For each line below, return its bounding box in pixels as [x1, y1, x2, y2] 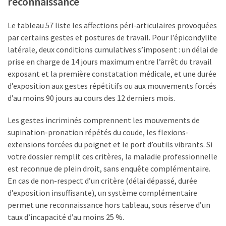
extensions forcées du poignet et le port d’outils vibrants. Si [8, 139, 212, 149]
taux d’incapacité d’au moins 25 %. [8, 211, 124, 222]
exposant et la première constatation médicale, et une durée [8, 68, 216, 79]
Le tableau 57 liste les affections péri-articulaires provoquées [8, 20, 217, 30]
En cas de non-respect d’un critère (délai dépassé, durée [8, 175, 197, 186]
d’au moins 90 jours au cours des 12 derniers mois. [8, 92, 175, 103]
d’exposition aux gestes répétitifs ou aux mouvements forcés [8, 80, 216, 91]
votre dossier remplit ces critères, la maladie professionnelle [8, 151, 217, 161]
